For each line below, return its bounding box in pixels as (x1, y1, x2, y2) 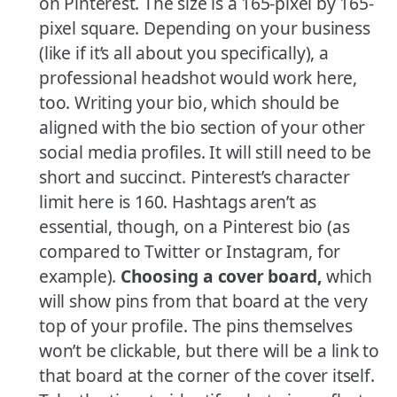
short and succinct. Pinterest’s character (39, 165, 350, 190)
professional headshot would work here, (39, 66, 357, 90)
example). (39, 264, 121, 289)
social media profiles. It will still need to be (39, 140, 372, 165)
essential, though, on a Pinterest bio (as (39, 214, 350, 239)
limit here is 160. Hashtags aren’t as (39, 190, 317, 214)
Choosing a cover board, (120, 264, 323, 289)
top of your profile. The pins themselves (39, 314, 353, 339)
